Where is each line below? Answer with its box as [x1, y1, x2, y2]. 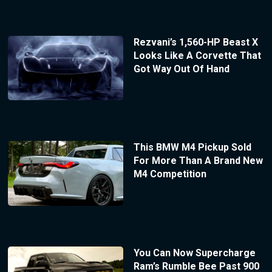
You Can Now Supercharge [133, 247, 256, 259]
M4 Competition [133, 168, 206, 180]
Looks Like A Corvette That [133, 49, 261, 61]
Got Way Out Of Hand [133, 63, 229, 75]
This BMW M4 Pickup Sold [133, 141, 251, 154]
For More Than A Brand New [133, 155, 263, 167]
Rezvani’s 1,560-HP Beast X [133, 36, 258, 48]
